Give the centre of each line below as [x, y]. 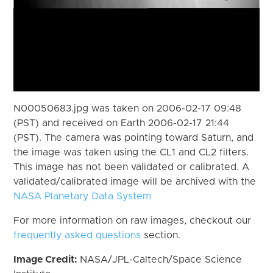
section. [161, 235]
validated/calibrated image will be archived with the [135, 181]
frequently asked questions [77, 235]
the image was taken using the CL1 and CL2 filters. [131, 152]
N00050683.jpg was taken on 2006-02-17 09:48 [128, 108]
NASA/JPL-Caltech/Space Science [161, 259]
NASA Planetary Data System [83, 196]
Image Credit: [47, 259]
